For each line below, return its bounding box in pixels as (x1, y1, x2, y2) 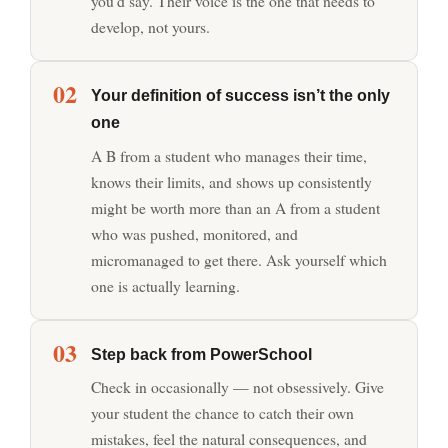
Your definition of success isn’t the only (91, 87, 391, 105)
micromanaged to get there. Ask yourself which (91, 248, 388, 270)
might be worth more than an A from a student (91, 196, 381, 218)
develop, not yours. (91, 16, 211, 38)
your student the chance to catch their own (91, 402, 355, 424)
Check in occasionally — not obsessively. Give (91, 376, 385, 398)
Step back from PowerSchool (91, 345, 313, 363)
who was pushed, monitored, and (91, 222, 299, 244)
